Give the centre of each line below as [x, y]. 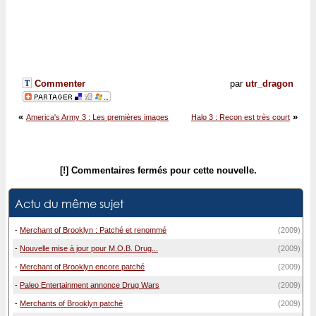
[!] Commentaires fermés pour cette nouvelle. [158, 170]
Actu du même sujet [69, 203]
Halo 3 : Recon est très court [241, 117]
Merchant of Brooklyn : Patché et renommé [93, 230]
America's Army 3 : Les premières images [97, 117]
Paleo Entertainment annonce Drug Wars [90, 285]
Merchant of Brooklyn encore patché [82, 267]
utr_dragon [269, 84]
